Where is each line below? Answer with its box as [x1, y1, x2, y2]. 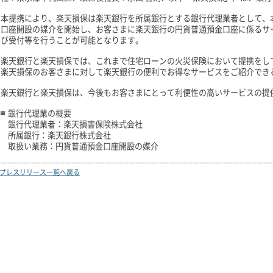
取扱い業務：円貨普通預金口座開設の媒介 [8, 140, 158, 152]
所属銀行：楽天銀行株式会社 [8, 129, 111, 141]
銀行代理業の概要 [8, 107, 71, 119]
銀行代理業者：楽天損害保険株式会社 [8, 118, 143, 130]
